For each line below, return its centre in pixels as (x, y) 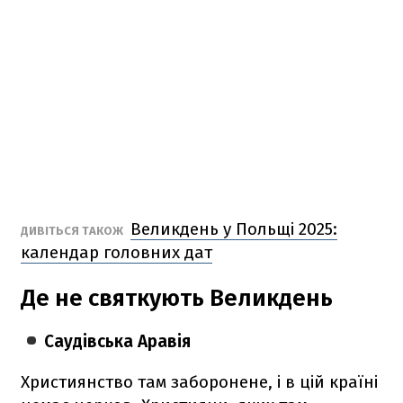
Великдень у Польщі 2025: (234, 228)
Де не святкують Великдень (177, 298)
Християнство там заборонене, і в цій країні (199, 381)
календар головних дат (116, 252)
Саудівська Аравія (118, 341)
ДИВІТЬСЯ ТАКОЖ (73, 230)
